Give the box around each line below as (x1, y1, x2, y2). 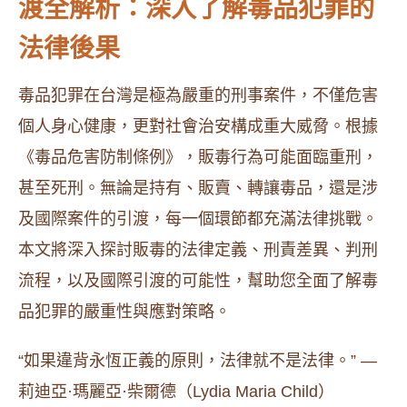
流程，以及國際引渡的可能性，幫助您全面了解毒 (18, 272, 378, 290)
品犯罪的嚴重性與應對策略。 (18, 303, 231, 321)
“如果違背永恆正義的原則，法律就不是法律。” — (18, 352, 377, 370)
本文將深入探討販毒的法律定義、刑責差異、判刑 (18, 241, 378, 259)
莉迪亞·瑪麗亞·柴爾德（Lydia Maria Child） (18, 382, 334, 401)
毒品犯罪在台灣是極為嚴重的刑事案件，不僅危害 (18, 86, 378, 104)
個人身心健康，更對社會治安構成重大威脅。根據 (18, 117, 378, 135)
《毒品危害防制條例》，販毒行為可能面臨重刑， (18, 148, 378, 166)
